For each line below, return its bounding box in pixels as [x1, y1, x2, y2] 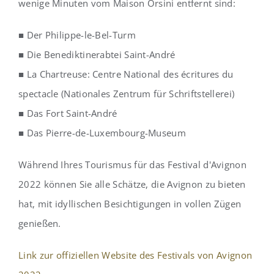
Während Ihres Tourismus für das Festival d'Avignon [18, 158, 246, 171]
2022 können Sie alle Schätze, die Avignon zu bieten [18, 178, 246, 191]
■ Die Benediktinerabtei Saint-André [18, 48, 176, 61]
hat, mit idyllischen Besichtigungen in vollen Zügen [18, 198, 242, 210]
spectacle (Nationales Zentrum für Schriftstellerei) [18, 87, 235, 100]
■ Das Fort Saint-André [18, 107, 117, 120]
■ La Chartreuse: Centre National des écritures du [18, 68, 234, 81]
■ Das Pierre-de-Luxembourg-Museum [18, 127, 186, 139]
